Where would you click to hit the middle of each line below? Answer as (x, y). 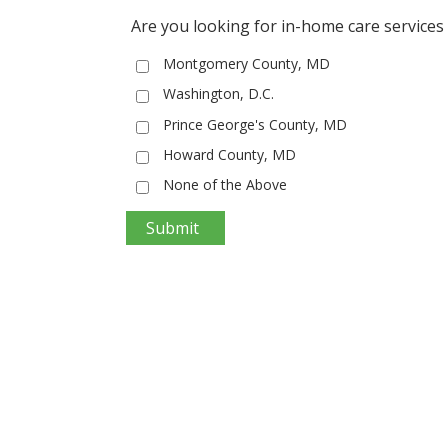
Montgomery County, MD (246, 64)
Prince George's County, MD (254, 124)
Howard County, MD (229, 154)
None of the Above (224, 185)
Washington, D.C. (218, 94)
